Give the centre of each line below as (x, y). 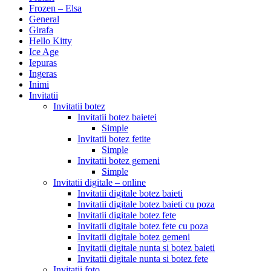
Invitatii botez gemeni (119, 161)
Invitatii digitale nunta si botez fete (143, 259)
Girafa (41, 30)
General (44, 19)
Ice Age (44, 52)
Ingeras (43, 74)
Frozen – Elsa (55, 8)
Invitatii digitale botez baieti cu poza (146, 204)
